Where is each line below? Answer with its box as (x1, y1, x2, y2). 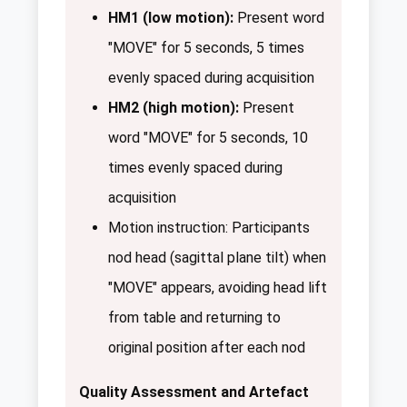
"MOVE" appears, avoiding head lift (108, 279, 327, 297)
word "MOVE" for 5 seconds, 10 (108, 129, 308, 147)
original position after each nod (108, 339, 305, 357)
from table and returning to (108, 309, 281, 327)
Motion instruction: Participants (108, 219, 310, 237)
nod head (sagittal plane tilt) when (108, 249, 326, 267)
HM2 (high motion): (108, 99, 239, 117)
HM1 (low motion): (108, 9, 233, 27)
